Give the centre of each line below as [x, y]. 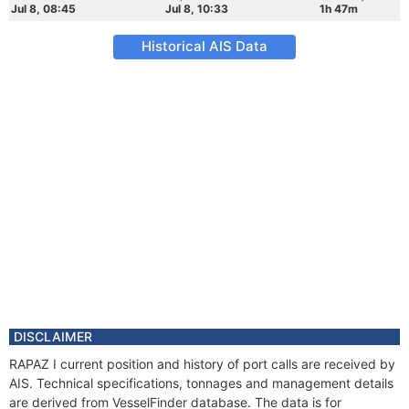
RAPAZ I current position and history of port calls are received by [202, 364]
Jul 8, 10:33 [197, 9]
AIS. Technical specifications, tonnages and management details [201, 383]
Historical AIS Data [204, 46]
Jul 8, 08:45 [43, 9]
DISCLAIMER [53, 336]
